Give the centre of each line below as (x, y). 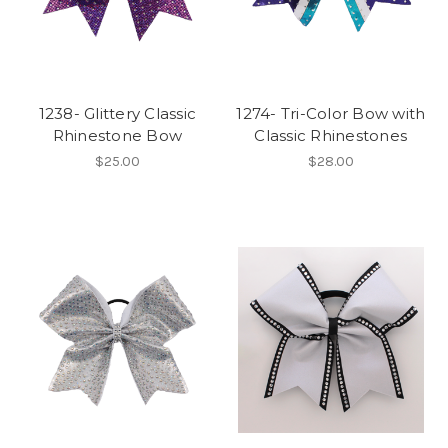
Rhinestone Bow (117, 135)
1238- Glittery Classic (117, 113)
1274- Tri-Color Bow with (331, 113)
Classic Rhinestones (331, 135)
